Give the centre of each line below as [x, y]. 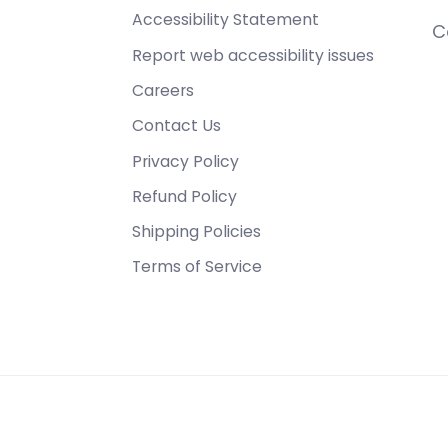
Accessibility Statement [226, 20]
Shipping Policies [197, 232]
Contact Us [177, 126]
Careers [163, 90]
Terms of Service [197, 267]
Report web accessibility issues [253, 55]
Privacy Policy [186, 161]
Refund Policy [185, 196]
